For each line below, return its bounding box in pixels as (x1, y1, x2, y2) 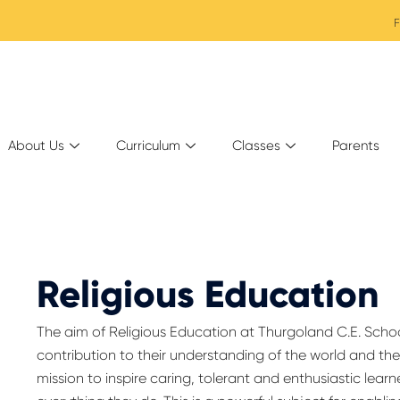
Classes (231, 137, 280, 154)
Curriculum (115, 137, 180, 154)
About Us (7, 137, 64, 154)
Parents (331, 137, 379, 154)
